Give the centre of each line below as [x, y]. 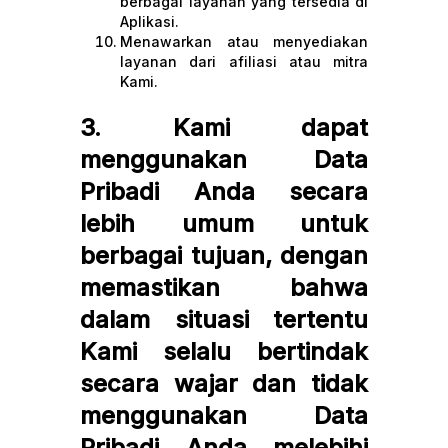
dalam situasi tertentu [224, 319]
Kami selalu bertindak [224, 351]
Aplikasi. [149, 21]
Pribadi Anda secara [224, 191]
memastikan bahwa [224, 287]
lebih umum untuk [224, 223]
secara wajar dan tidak [224, 383]
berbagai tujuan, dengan [224, 255]
